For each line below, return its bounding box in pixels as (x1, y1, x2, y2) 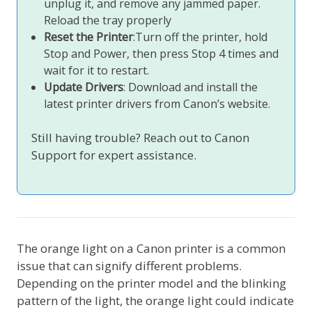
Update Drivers (44, 79, 124, 95)
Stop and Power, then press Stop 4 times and (44, 45, 279, 61)
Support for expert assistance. (31, 146, 196, 163)
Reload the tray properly (44, 12, 172, 28)
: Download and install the (123, 79, 258, 95)
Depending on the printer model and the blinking (17, 274, 286, 291)
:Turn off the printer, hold (133, 29, 268, 45)
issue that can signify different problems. (17, 257, 242, 274)
